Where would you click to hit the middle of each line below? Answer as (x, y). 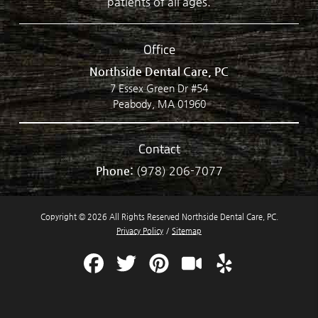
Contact (159, 149)
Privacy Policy (140, 231)
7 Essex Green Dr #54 (159, 88)
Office (159, 49)
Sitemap (187, 231)
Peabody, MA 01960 (159, 104)
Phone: (116, 171)
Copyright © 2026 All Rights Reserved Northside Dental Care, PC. (159, 216)
